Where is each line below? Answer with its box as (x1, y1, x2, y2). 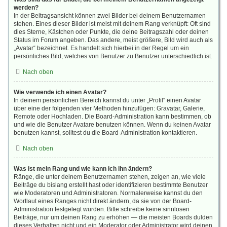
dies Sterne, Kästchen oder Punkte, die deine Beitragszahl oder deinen (14, 28, 209, 35)
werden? (14, 4, 39, 11)
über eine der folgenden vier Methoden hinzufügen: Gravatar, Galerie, (14, 105, 205, 112)
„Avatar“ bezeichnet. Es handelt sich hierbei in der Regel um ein (14, 45, 189, 52)
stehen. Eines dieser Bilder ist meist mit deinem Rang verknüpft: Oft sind (14, 20, 211, 27)
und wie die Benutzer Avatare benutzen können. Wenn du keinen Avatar (14, 121, 211, 128)
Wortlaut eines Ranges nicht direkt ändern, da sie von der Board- (14, 198, 192, 205)
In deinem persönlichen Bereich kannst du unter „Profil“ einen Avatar (14, 97, 201, 104)
